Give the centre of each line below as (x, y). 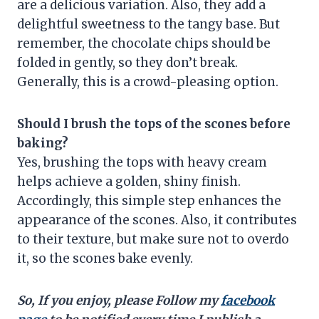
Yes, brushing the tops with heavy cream (142, 162)
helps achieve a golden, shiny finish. (129, 181)
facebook (248, 300)
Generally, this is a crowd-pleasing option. (148, 82)
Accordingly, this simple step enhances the (149, 200)
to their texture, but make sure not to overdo (153, 239)
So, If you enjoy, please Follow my (119, 300)
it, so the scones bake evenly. (105, 258)
